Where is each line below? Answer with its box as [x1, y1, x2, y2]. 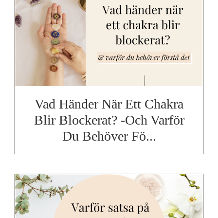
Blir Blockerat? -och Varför [34, 112, 184, 128]
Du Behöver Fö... [62, 128, 156, 144]
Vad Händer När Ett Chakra [35, 96, 183, 112]
